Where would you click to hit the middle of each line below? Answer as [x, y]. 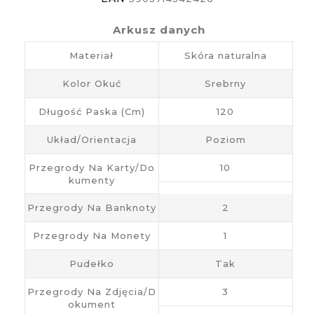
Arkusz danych [159, 29]
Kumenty [91, 180]
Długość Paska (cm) [91, 111]
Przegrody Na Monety [91, 235]
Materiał [92, 55]
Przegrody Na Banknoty [91, 207]
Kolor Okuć [91, 83]
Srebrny [226, 83]
